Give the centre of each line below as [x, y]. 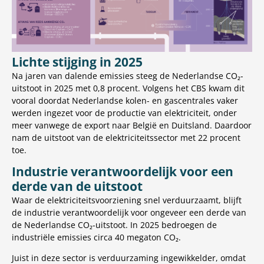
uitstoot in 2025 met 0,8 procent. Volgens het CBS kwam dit [128, 88]
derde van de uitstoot [77, 187]
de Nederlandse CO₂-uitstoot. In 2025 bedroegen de [114, 225]
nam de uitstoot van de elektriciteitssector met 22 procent [126, 138]
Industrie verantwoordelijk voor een [123, 172]
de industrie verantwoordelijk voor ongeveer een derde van [129, 213]
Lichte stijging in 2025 [77, 62]
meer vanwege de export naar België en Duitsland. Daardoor [132, 126]
